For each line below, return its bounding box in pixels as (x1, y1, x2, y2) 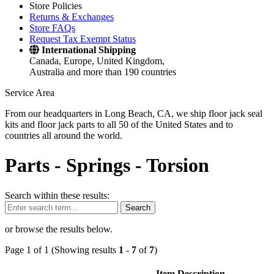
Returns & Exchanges (29, 12, 114, 22)
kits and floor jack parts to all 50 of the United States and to (5, 119, 233, 130)
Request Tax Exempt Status (29, 34, 136, 44)
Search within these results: (5, 190, 109, 201)
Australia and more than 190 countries (29, 67, 176, 77)
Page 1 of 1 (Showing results (5, 244, 119, 255)
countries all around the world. (5, 130, 122, 141)
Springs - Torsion (66, 154, 209, 177)
